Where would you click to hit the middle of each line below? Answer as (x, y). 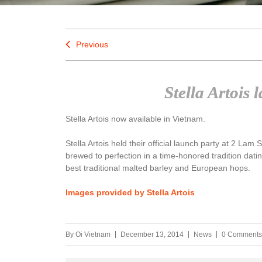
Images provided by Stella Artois (130, 192)
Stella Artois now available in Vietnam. (135, 119)
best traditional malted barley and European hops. (158, 168)
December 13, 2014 (152, 235)
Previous (92, 44)
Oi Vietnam (93, 235)
